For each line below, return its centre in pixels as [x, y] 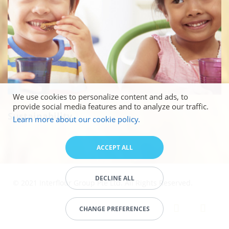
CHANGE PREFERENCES [114, 209]
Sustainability [40, 116]
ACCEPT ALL [114, 147]
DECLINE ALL [114, 178]
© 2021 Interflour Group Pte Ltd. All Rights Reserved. [103, 183]
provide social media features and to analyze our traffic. [111, 106]
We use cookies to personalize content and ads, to [100, 97]
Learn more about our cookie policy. [76, 119]
